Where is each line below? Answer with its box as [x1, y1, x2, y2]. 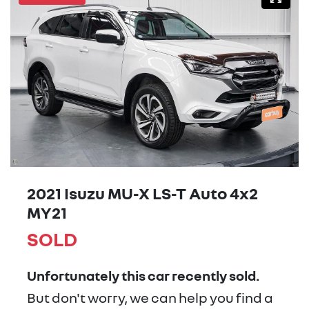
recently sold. [170, 267, 259, 284]
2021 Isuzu [27, 183, 108, 203]
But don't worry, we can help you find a [27, 289, 273, 306]
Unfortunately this [27, 267, 148, 284]
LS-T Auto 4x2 [150, 183, 258, 203]
